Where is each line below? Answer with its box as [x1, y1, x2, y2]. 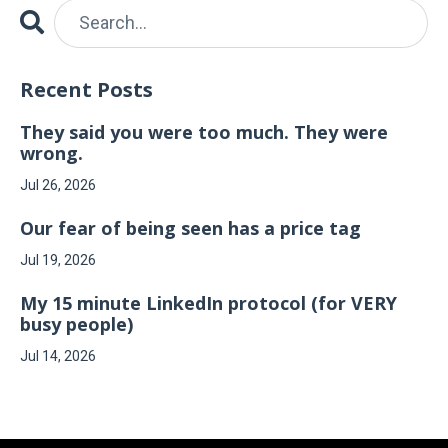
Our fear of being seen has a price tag [20, 215, 361, 240]
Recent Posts [20, 75, 153, 103]
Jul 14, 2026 [20, 347, 96, 364]
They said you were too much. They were [20, 119, 388, 144]
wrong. [20, 140, 83, 165]
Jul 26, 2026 [20, 176, 96, 193]
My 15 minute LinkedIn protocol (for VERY [20, 290, 397, 315]
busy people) [20, 311, 133, 336]
